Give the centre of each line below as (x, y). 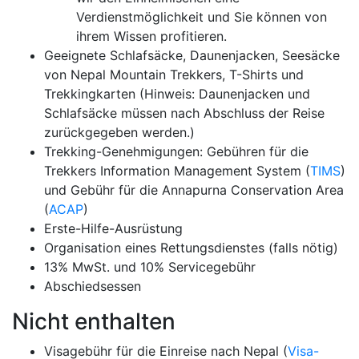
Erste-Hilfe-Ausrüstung (113, 228)
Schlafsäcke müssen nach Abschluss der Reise (184, 113)
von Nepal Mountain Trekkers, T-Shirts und (174, 75)
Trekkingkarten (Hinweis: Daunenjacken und (177, 94)
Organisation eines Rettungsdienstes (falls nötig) (191, 248)
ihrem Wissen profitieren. (151, 36)
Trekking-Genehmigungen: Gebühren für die (176, 151)
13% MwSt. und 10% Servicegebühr (150, 267)
